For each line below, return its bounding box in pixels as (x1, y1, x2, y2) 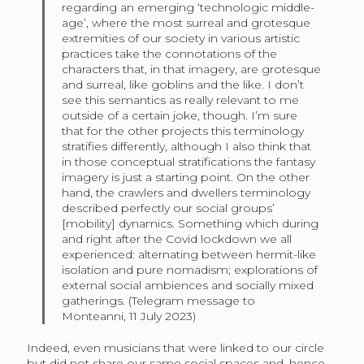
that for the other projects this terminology (62, 123, 305, 138)
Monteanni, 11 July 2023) (62, 308, 197, 323)
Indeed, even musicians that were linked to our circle (26, 340, 324, 355)
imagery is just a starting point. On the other (62, 169, 310, 184)
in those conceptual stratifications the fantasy (62, 154, 316, 169)
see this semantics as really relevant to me (62, 92, 300, 107)
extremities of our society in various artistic (62, 30, 301, 45)
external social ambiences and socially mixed (62, 277, 314, 292)
